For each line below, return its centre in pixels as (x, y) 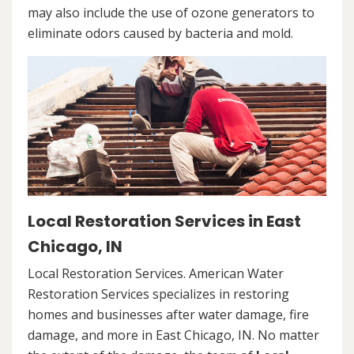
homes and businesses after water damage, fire (168, 314)
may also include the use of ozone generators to (171, 13)
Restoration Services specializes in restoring (158, 294)
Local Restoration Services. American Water (156, 273)
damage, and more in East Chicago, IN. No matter (173, 335)
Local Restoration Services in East (164, 221)
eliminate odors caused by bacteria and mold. (160, 34)
